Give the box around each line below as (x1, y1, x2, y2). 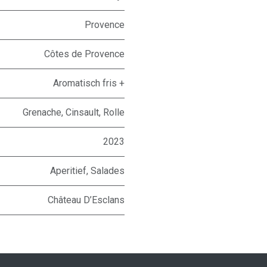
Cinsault (66, 106, 99, 118)
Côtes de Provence (44, 48, 125, 60)
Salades (91, 164, 125, 176)
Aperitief (50, 164, 86, 176)
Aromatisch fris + (53, 77, 125, 89)
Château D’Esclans (48, 194, 125, 206)
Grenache (23, 106, 61, 118)
